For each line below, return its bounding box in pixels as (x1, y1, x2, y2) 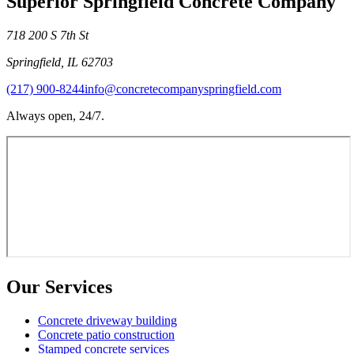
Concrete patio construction (38, 327, 175, 341)
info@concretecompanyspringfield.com (85, 82, 281, 96)
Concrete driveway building (38, 313, 177, 327)
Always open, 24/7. (6, 109, 104, 122)
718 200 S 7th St (6, 28, 88, 42)
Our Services (6, 276, 112, 297)
